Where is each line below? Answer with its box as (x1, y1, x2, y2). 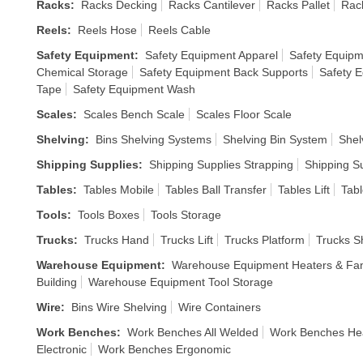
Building (36, 275, 77, 288)
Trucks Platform (224, 233, 305, 246)
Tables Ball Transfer (165, 183, 267, 196)
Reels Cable (148, 23, 211, 36)
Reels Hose (78, 23, 137, 36)
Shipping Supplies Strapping (149, 158, 293, 171)
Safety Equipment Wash (73, 83, 195, 96)
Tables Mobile (83, 183, 154, 196)
